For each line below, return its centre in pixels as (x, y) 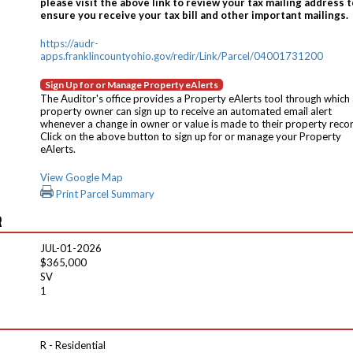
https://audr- (69, 43)
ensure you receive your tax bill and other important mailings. (194, 15)
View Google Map (82, 177)
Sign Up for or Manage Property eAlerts (132, 85)
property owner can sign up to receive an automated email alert (186, 111)
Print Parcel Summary (104, 194)
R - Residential (73, 345)
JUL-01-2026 (71, 248)
